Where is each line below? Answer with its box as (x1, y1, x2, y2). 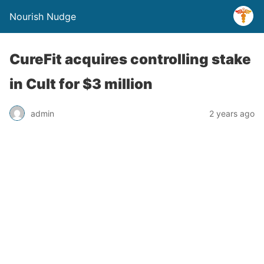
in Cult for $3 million (9, 75, 153, 93)
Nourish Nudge (9, 11, 76, 22)
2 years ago (209, 108, 255, 118)
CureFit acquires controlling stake (9, 51, 251, 68)
